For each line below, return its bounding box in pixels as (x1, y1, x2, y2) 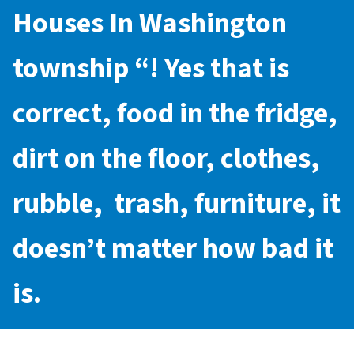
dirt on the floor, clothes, (13, 137, 320, 179)
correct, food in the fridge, (13, 92, 337, 134)
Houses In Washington (13, 2, 287, 43)
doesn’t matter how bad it (13, 228, 333, 269)
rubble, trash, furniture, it (13, 183, 341, 224)
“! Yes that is (134, 47, 289, 88)
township (13, 47, 134, 88)
